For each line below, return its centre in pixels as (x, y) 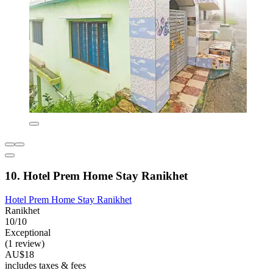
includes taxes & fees (45, 265)
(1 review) (25, 243)
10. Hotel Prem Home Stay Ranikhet (96, 175)
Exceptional (28, 232)
